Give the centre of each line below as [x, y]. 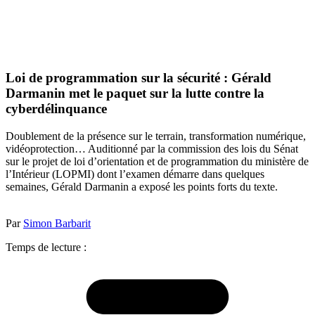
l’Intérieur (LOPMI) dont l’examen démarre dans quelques [135, 174]
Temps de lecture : [46, 247]
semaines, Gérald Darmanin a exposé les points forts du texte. [142, 186]
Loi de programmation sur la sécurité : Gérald [139, 78]
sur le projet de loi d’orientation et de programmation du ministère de [157, 161]
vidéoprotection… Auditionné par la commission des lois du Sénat [152, 148]
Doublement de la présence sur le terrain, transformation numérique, [156, 136]
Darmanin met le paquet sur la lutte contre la [135, 94]
